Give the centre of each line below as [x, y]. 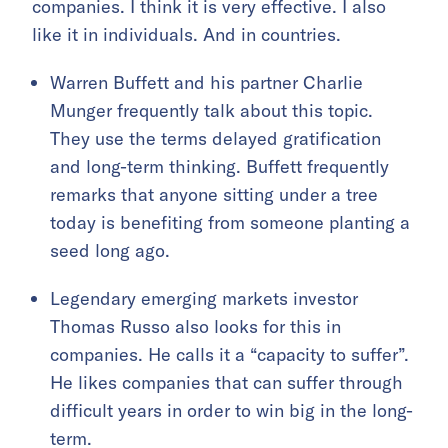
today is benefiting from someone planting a [230, 222]
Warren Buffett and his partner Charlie [206, 82]
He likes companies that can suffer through [226, 382]
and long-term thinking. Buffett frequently [219, 166]
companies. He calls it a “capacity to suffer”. [229, 354]
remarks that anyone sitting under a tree [214, 194]
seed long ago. [110, 250]
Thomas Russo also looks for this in [195, 326]
